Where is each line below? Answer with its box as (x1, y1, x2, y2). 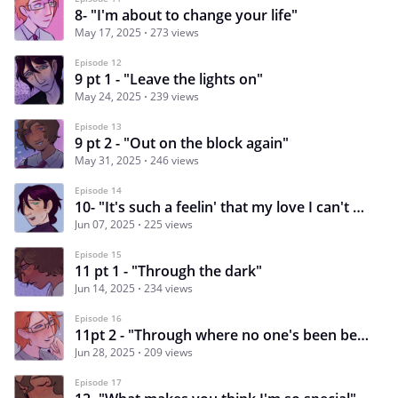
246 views (150, 152, 199, 168)
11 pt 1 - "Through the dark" (75, 260, 262, 281)
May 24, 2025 (75, 88, 141, 104)
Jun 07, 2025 (75, 216, 135, 232)
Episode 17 (75, 375, 122, 388)
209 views (144, 344, 193, 360)
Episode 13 (75, 119, 122, 132)
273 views (150, 24, 199, 40)
